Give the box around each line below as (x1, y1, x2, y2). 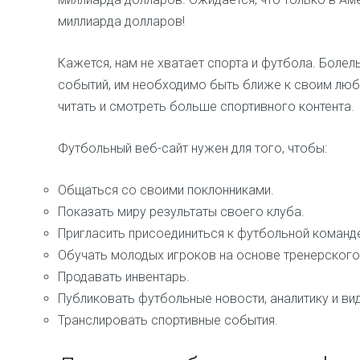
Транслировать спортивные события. (58, 313, 278, 328)
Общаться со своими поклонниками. (58, 182, 274, 198)
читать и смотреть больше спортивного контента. (58, 99, 354, 114)
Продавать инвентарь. (58, 269, 190, 284)
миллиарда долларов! (58, 14, 185, 29)
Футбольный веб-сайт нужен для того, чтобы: (58, 141, 327, 156)
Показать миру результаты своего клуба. (58, 204, 305, 219)
